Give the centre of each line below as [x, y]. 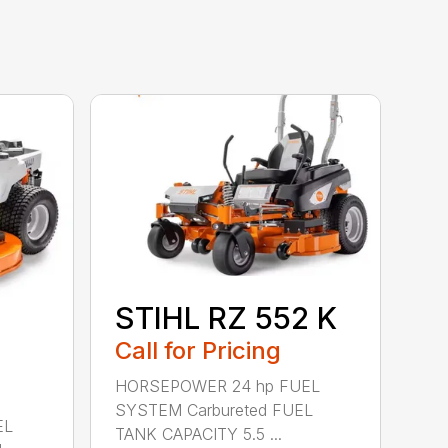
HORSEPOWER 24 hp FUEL [218, 386]
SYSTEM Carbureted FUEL [214, 410]
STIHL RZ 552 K [226, 318]
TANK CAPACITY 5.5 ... [199, 434]
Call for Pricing [198, 351]
